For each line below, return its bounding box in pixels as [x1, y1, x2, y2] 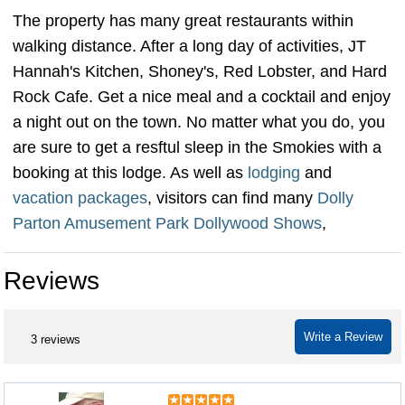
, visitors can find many [147, 189, 317, 207]
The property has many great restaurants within [13, 12, 353, 30]
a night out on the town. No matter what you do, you [13, 113, 385, 131]
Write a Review [304, 330, 382, 344]
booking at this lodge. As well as [13, 164, 248, 182]
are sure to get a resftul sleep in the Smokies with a [13, 138, 381, 156]
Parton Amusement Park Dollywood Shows [13, 214, 322, 232]
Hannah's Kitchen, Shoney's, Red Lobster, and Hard [13, 62, 387, 80]
